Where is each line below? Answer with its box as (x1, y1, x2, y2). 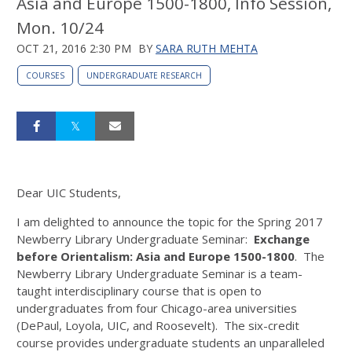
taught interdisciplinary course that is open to (16, 282, 262, 299)
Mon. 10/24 (16, 16, 104, 38)
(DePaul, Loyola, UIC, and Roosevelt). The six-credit (16, 317, 299, 333)
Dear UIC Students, (16, 184, 121, 200)
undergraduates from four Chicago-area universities (16, 299, 297, 316)
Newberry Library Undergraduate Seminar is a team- (16, 265, 302, 281)
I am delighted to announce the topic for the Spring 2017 (16, 213, 323, 229)
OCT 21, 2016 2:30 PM (16, 40, 131, 56)
